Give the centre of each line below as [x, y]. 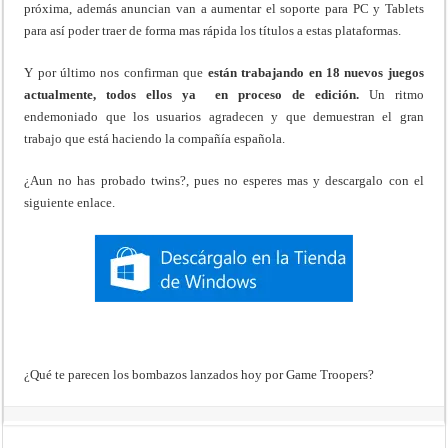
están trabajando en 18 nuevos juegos [315, 72]
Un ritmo [391, 94]
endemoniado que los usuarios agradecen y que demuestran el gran [224, 116]
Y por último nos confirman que [116, 72]
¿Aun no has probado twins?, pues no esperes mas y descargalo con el [224, 180]
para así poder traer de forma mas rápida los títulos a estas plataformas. [213, 30]
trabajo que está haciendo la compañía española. [155, 138]
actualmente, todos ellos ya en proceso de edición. [192, 94]
